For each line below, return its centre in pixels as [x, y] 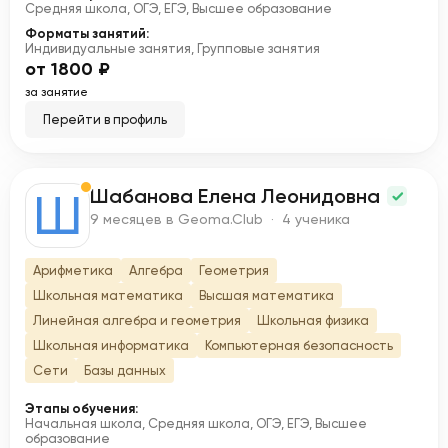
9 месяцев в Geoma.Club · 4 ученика [220, 219]
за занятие [56, 92]
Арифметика [73, 270]
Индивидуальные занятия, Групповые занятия [172, 48]
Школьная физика [313, 320]
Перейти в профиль [105, 119]
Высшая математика [266, 295]
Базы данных [125, 370]
